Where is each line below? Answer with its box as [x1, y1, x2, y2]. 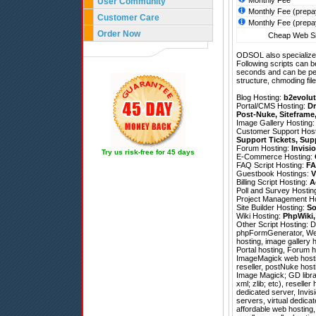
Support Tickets [236, 135, 296, 145]
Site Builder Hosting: [236, 203, 307, 212]
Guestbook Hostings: [236, 169, 311, 178]
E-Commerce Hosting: [236, 152, 315, 162]
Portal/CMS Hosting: [236, 102, 308, 111]
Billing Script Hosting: [236, 178, 310, 187]
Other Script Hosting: [236, 220, 310, 229]
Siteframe [279, 110, 315, 119]
